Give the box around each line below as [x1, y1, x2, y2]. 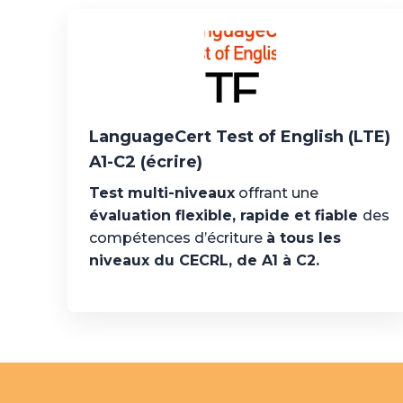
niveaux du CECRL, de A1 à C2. [88, 252, 319, 269]
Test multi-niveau [88, 184, 227, 201]
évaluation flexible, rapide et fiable [88, 207, 363, 224]
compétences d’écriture [88, 229, 266, 246]
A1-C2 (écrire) [88, 152, 202, 172]
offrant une [234, 184, 318, 201]
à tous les [265, 229, 341, 246]
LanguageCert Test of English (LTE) [88, 127, 390, 147]
